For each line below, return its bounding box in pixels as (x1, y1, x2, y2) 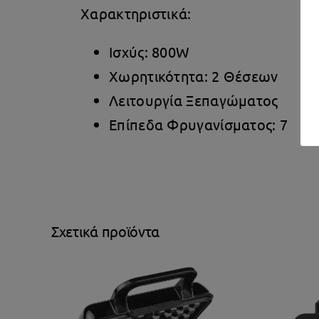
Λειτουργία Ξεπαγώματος (109, 90, 278, 109)
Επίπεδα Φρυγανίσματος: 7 (109, 115, 288, 133)
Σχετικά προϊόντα (51, 221, 160, 240)
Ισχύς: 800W (109, 42, 190, 61)
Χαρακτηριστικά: (80, 4, 192, 22)
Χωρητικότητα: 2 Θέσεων (109, 66, 278, 85)
